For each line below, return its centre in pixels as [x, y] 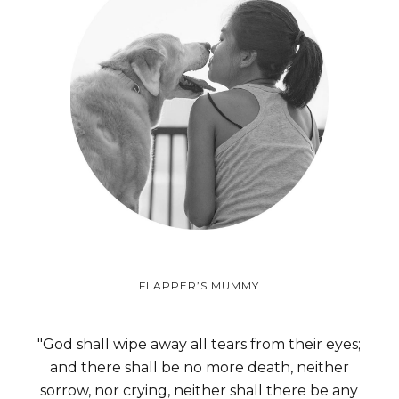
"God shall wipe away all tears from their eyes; [199, 344]
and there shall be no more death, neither [199, 367]
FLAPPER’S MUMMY [199, 285]
